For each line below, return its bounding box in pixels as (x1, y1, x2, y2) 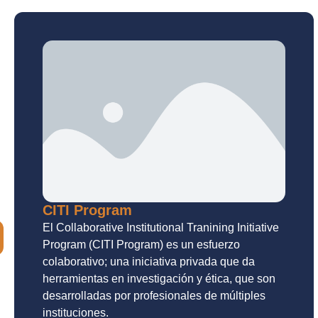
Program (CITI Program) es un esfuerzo (43, 238, 240, 251)
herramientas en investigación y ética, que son (43, 273, 275, 285)
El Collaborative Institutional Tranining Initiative (43, 221, 279, 234)
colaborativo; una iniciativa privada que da (43, 256, 255, 268)
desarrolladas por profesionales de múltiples (43, 290, 265, 302)
